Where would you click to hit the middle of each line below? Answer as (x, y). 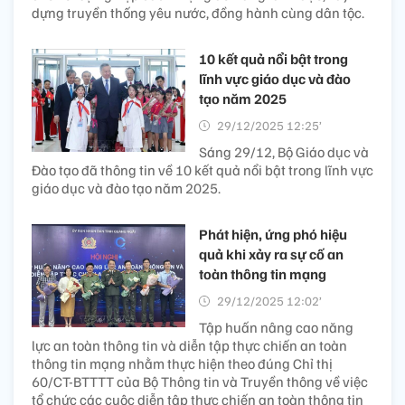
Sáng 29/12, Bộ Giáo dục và (284, 152)
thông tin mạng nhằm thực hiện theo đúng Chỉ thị (182, 364)
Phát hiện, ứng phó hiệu (273, 235)
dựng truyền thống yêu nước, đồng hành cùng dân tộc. (198, 13)
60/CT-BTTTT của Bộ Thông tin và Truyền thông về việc (200, 382)
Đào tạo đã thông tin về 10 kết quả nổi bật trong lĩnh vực (202, 170)
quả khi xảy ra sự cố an (271, 254)
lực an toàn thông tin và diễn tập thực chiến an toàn (189, 346)
